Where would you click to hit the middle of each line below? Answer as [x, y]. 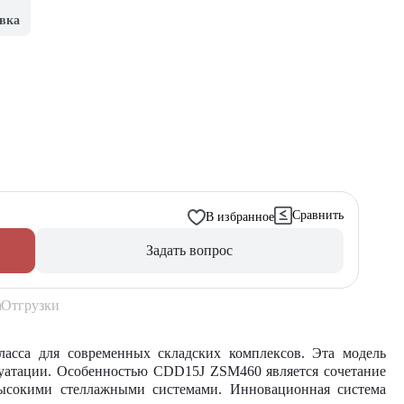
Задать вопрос [189, 250]
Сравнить [318, 215]
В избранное [240, 217]
